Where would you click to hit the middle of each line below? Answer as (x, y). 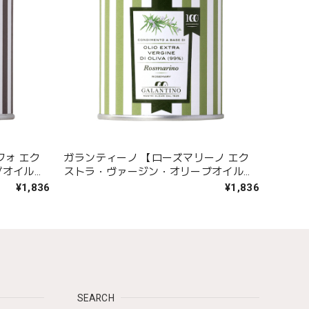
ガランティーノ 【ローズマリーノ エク (157, 158)
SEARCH (96, 298)
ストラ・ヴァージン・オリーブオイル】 (159, 171)
